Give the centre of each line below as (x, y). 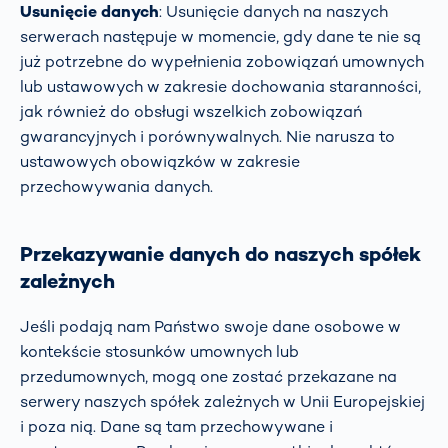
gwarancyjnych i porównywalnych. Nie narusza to (207, 136)
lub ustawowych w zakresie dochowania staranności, (220, 86)
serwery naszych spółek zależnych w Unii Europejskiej (222, 401)
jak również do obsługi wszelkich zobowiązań (191, 111)
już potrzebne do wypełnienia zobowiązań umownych (222, 61)
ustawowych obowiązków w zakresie (160, 161)
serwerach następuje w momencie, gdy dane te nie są (220, 36)
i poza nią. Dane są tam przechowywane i (176, 426)
